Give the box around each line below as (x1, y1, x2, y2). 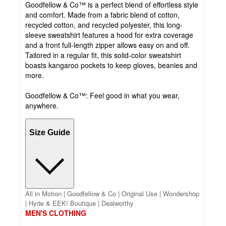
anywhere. (25, 100, 59, 111)
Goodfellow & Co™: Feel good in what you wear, (25, 90, 180, 101)
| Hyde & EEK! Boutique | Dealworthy (25, 198, 134, 208)
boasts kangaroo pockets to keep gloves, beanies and (25, 60, 197, 71)
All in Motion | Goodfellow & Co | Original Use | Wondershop (25, 189, 199, 199)
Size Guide (29, 128, 70, 137)
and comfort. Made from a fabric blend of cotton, (25, 10, 180, 20)
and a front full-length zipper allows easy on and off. (25, 40, 190, 50)
